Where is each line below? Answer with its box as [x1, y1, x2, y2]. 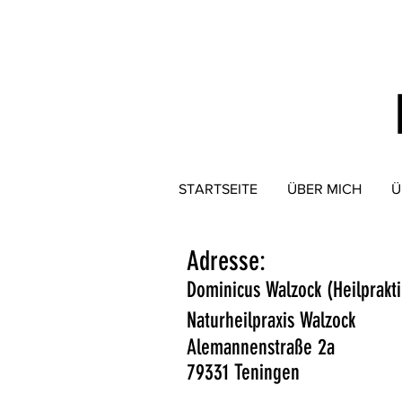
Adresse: [187, 245, 266, 277]
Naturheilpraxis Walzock [187, 308, 355, 333]
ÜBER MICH [286, 181, 362, 197]
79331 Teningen [187, 360, 300, 385]
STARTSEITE [178, 181, 258, 197]
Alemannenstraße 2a [187, 335, 335, 360]
